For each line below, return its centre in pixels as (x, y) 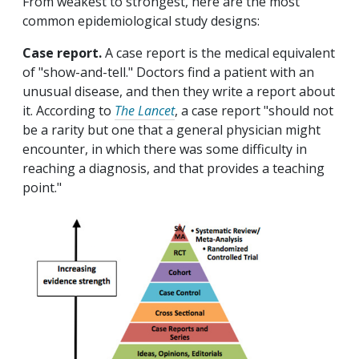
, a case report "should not (254, 111)
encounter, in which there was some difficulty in (165, 149)
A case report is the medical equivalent (218, 53)
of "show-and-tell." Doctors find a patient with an (168, 73)
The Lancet (145, 111)
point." (44, 188)
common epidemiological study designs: (141, 21)
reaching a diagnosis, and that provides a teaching (173, 169)
